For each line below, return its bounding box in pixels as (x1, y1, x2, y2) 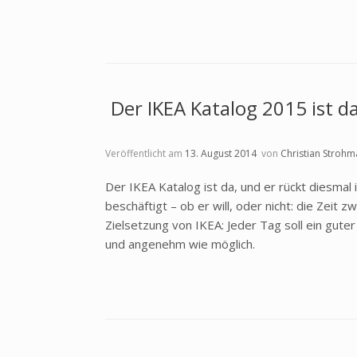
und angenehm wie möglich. (105, 236, 255, 252)
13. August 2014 (185, 147, 257, 160)
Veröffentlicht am (111, 147, 185, 160)
